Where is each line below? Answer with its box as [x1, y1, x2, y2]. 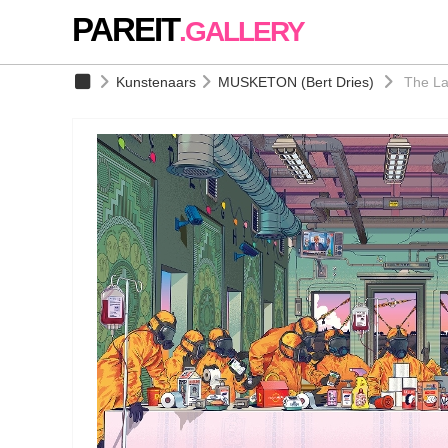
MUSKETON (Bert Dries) [217, 74, 374, 90]
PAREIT [72, 11, 179, 48]
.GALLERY [179, 16, 304, 47]
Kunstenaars [115, 74, 196, 90]
